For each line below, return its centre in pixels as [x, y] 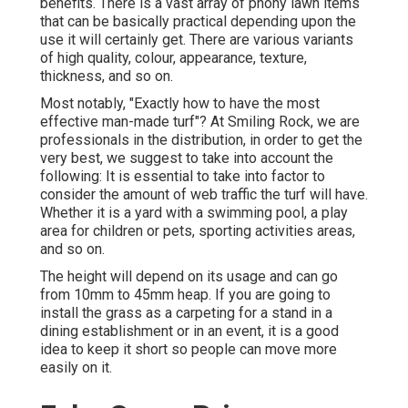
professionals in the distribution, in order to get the [201, 139]
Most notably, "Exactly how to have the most [180, 103]
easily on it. [76, 367]
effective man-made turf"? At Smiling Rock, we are [200, 121]
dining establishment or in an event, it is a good [189, 331]
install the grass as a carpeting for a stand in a [186, 312]
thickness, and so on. [107, 76]
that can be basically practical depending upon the [198, 21]
